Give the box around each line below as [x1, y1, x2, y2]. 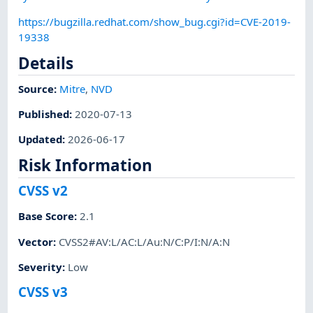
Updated [18, 132, 63, 147]
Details [18, 52, 74, 74]
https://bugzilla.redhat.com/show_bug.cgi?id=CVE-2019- [18, 14, 291, 29]
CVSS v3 [18, 283, 68, 301]
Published [18, 106, 70, 121]
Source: [18, 81, 60, 96]
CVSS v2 [18, 182, 68, 200]
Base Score [18, 209, 75, 224]
